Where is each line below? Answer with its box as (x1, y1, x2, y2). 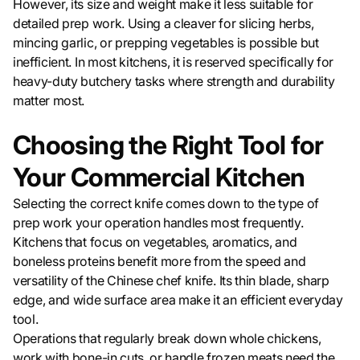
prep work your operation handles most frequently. (13, 215, 304, 231)
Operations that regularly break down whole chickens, (13, 330, 321, 347)
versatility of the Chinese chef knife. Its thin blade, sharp (13, 272, 329, 289)
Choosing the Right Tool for (13, 129, 324, 162)
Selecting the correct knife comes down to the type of (13, 195, 320, 212)
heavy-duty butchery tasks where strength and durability (13, 73, 335, 90)
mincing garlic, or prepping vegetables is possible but (13, 35, 319, 51)
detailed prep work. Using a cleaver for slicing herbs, (13, 15, 314, 32)
